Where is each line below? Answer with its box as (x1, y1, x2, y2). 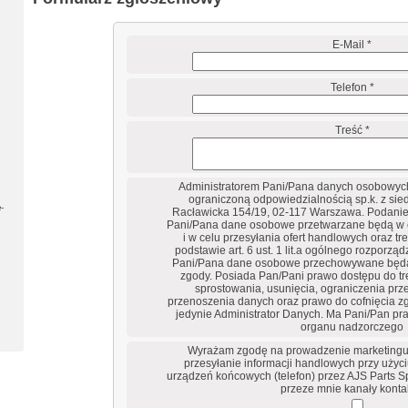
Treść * (334, 124, 370, 137)
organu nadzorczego (301, 321, 404, 333)
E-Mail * (332, 38, 372, 51)
